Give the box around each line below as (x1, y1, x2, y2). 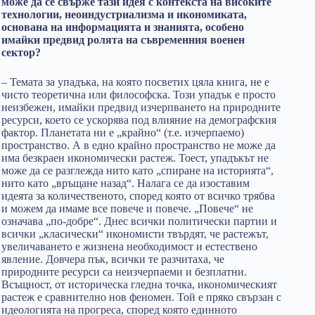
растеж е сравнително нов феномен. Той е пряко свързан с (1, 291, 281, 303)
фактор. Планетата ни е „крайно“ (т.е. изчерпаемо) (1, 127, 244, 139)
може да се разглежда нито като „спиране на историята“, (1, 165, 274, 176)
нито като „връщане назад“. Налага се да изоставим (1, 177, 250, 189)
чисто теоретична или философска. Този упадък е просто (1, 89, 276, 101)
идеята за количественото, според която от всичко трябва (1, 190, 275, 202)
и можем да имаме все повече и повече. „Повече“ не (1, 202, 253, 214)
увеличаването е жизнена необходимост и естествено (1, 240, 257, 252)
